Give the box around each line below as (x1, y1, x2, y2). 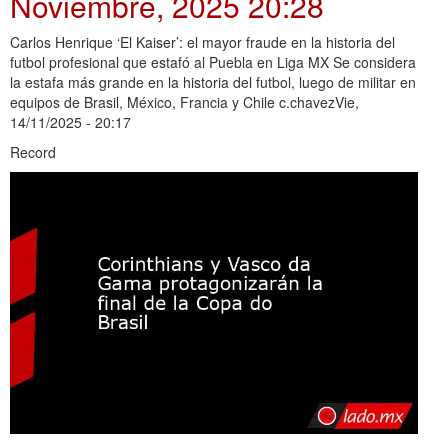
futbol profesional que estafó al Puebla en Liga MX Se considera (10, 51, 416, 72)
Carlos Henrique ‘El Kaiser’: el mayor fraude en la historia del (10, 31, 395, 52)
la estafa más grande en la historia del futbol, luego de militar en (10, 71, 416, 92)
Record (10, 141, 56, 162)
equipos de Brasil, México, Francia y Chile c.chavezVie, (10, 91, 359, 112)
